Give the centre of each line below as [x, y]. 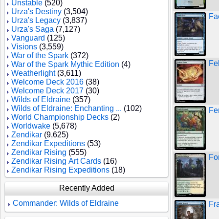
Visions [24, 47]
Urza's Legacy [36, 20]
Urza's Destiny [36, 11]
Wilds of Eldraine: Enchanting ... [66, 108]
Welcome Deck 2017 [47, 91]
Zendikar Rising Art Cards [56, 161]
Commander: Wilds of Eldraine [66, 203]
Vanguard [28, 38]
